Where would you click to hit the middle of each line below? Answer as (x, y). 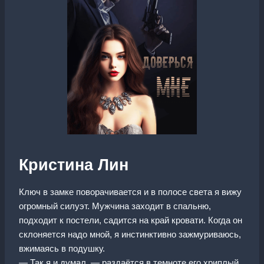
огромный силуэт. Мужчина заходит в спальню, (115, 206)
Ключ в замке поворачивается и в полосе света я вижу (130, 192)
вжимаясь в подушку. (62, 248)
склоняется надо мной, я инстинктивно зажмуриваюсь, (130, 234)
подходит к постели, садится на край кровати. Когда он (131, 220)
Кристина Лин (74, 165)
